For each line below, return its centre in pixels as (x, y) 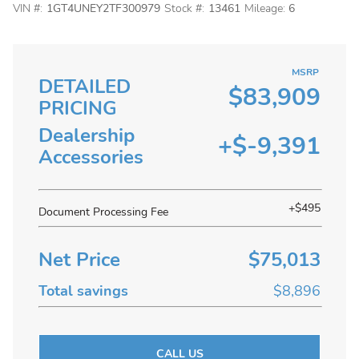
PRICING (78, 108)
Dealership (87, 135)
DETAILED (85, 87)
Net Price (79, 260)
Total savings (83, 291)
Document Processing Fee (103, 212)
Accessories (91, 157)
